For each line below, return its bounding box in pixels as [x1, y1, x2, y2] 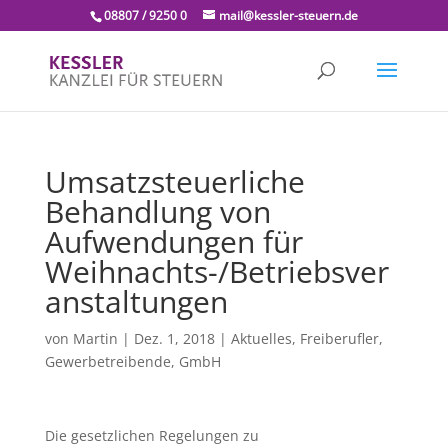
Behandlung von [44, 191, 271, 232]
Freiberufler [299, 329, 379, 348]
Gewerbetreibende [44, 352, 171, 371]
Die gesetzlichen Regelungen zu [44, 426, 259, 445]
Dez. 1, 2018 [133, 329, 215, 348]
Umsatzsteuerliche [44, 161, 305, 202]
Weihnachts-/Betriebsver [44, 251, 389, 292]
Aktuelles [230, 329, 292, 348]
